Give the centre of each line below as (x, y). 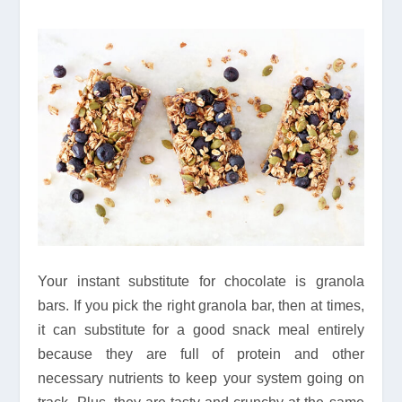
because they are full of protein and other (201, 354)
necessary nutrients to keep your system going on (201, 378)
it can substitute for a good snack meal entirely (201, 329)
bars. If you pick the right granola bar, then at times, (201, 305)
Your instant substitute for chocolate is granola (201, 281)
